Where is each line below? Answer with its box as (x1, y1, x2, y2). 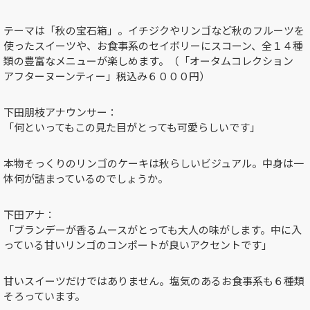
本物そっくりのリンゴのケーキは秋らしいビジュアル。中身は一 (3, 156, 304, 171)
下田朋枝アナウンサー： (3, 104, 118, 120)
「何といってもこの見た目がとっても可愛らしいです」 (3, 120, 260, 135)
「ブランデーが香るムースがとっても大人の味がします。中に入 (3, 222, 302, 237)
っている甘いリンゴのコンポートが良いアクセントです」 (3, 237, 272, 253)
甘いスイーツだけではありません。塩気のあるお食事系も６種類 (3, 273, 304, 289)
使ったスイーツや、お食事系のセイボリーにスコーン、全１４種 (3, 38, 303, 53)
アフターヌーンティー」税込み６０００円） (3, 69, 210, 84)
